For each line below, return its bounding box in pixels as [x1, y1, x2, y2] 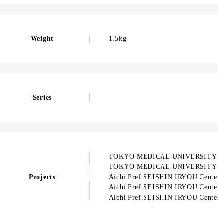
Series [32, 94, 52, 101]
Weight [30, 35, 54, 42]
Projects [29, 173, 55, 181]
